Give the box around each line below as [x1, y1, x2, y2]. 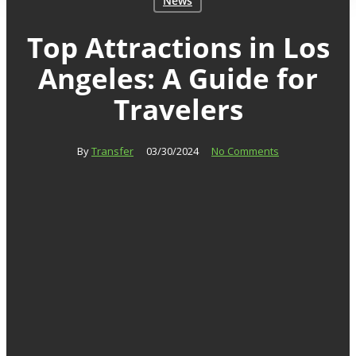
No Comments [211, 144, 279, 159]
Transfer [91, 144, 133, 159]
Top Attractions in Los [26, 27, 330, 66]
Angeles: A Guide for [38, 58, 318, 97]
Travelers [113, 89, 243, 128]
